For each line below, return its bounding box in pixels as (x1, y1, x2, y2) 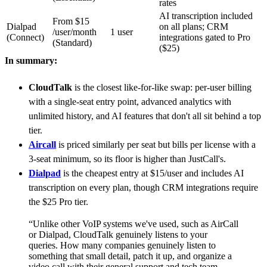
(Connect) (7, 32, 44, 43)
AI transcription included (159, 11, 253, 21)
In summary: (5, 55, 57, 66)
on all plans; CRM (159, 21, 228, 32)
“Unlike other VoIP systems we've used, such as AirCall (29, 219, 238, 229)
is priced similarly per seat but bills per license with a (56, 139, 256, 150)
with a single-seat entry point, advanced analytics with (29, 97, 231, 107)
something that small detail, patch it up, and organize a (29, 251, 232, 262)
